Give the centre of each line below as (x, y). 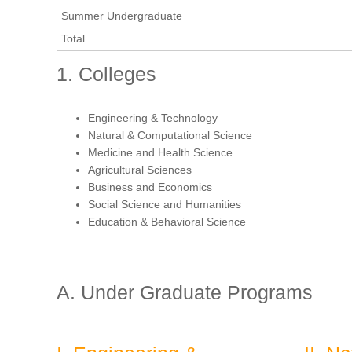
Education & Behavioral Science (167, 221)
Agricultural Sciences (140, 169)
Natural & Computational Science (170, 135)
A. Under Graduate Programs (185, 292)
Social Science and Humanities (165, 204)
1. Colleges (106, 73)
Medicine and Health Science (160, 152)
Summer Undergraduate (122, 15)
